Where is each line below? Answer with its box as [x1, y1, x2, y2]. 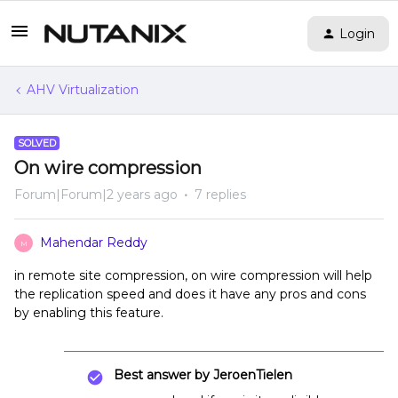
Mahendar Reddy [40, 235, 147, 251]
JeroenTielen [210, 367, 292, 383]
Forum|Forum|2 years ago [14, 187, 178, 203]
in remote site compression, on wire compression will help [14, 267, 372, 283]
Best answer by [114, 367, 210, 383]
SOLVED [18, 137, 56, 149]
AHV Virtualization [27, 82, 139, 98]
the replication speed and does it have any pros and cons [14, 286, 366, 302]
